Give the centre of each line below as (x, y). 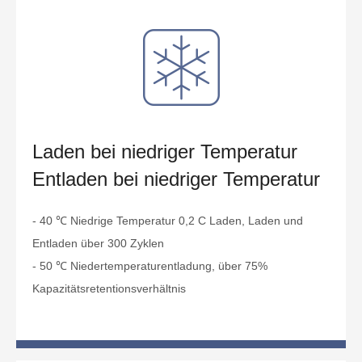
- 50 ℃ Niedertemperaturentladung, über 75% (150, 265)
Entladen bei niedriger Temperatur (176, 179)
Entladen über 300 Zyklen (98, 243)
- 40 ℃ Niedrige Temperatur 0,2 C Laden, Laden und (168, 220)
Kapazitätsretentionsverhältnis (109, 288)
